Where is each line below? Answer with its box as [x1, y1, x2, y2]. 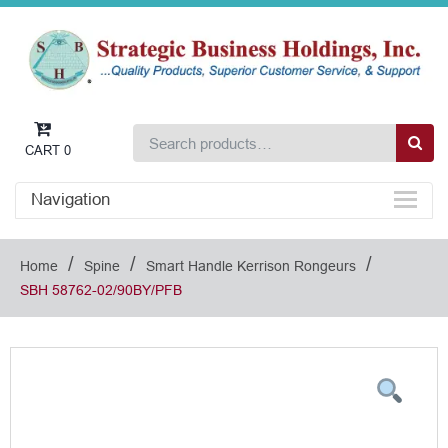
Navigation [31, 190, 110, 210]
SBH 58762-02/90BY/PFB [20, 282, 182, 299]
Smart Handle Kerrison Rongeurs [146, 258, 356, 275]
